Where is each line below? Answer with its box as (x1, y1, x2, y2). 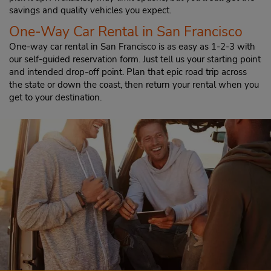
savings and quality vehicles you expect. (9, 4, 171, 16)
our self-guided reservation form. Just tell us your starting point (9, 53, 261, 65)
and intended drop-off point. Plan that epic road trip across (9, 66, 247, 78)
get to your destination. (9, 91, 102, 103)
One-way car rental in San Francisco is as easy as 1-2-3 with (9, 41, 255, 53)
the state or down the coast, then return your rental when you (9, 79, 259, 91)
